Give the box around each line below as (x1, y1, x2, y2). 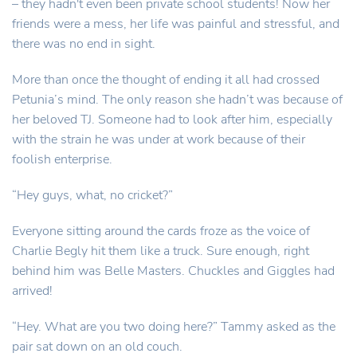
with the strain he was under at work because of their (12, 131, 305, 148)
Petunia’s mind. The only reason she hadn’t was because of (12, 91, 343, 108)
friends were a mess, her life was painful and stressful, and (12, 15, 339, 33)
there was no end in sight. (12, 35, 155, 53)
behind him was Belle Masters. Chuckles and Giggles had (12, 262, 335, 280)
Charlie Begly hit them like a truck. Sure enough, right (12, 242, 309, 260)
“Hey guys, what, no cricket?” (12, 186, 173, 204)
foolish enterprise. (12, 151, 112, 168)
